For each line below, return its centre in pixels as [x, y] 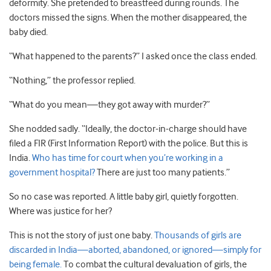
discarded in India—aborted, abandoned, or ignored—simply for [135, 250]
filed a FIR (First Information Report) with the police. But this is [129, 143]
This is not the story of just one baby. [82, 235]
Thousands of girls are [198, 235]
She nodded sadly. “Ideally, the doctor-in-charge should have [128, 129]
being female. [35, 264]
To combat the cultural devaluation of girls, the [154, 264]
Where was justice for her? [60, 211]
